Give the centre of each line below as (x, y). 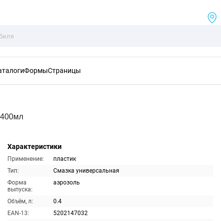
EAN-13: (18, 213)
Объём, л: (20, 201)
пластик (64, 159)
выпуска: (20, 189)
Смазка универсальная (86, 171)
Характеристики (34, 147)
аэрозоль (66, 183)
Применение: (25, 159)
